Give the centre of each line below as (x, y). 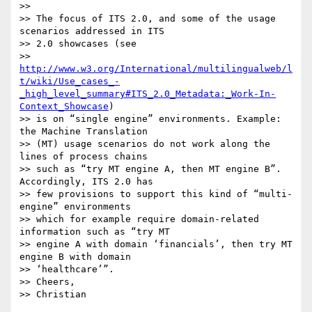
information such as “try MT (95, 232)
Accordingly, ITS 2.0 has (86, 182)
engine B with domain (75, 257)
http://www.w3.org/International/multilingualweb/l (156, 69)
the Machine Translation (84, 132)
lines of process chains (84, 157)
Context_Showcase (64, 107)
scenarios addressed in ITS (92, 31)
